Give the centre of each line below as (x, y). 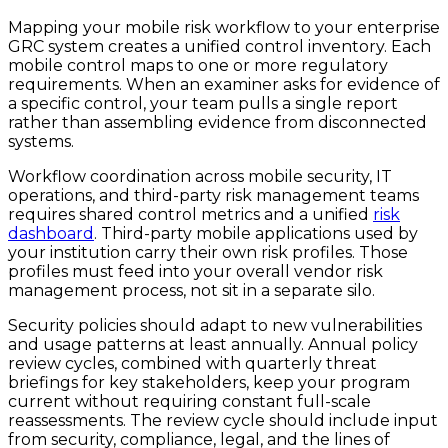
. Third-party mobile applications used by (256, 234)
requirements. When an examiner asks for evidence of (224, 85)
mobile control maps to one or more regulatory (198, 66)
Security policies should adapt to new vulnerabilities (215, 326)
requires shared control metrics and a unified (190, 215)
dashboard (51, 234)
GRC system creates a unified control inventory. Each (219, 47)
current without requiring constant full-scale (189, 402)
